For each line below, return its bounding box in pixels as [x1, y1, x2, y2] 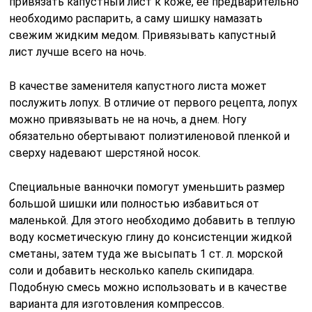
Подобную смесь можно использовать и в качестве [9, 281, 288, 295]
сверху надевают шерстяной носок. [9, 146, 201, 160]
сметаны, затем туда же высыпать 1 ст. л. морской [9, 247, 283, 261]
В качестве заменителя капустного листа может [9, 79, 267, 93]
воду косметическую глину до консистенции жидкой [9, 231, 292, 244]
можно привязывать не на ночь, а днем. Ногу [9, 113, 247, 127]
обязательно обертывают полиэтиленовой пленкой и [9, 130, 290, 143]
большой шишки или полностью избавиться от [9, 197, 260, 211]
